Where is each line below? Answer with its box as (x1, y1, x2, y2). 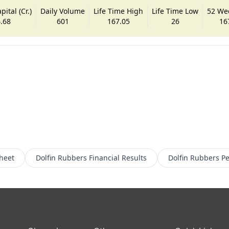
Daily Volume (40, 6, 85, 16)
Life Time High (94, 6, 144, 16)
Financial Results (88, 152, 147, 163)
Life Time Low (152, 6, 199, 16)
